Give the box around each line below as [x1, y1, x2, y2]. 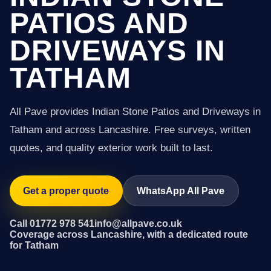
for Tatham [10, 240, 59, 250]
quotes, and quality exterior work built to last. [10, 142, 213, 154]
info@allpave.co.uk [94, 218, 182, 229]
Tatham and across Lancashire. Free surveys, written [10, 124, 250, 135]
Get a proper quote [23, 185, 109, 196]
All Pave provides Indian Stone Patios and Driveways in [10, 106, 261, 117]
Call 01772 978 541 [10, 218, 94, 229]
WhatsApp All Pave [137, 185, 225, 196]
